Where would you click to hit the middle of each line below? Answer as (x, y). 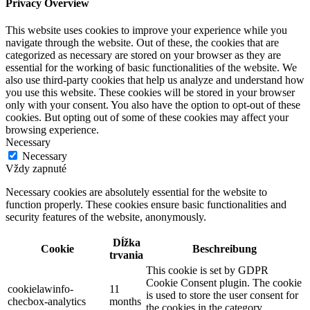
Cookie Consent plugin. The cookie (224, 283)
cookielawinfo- (40, 289)
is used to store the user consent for (222, 295)
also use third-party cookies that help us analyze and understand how (155, 80)
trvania (126, 255)
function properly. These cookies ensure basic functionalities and (146, 205)
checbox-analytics (47, 302)
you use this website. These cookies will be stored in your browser (150, 93)
